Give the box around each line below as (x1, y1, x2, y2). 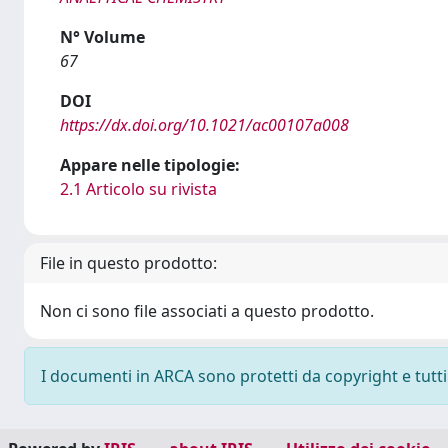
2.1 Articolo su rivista (60, 178, 217, 200)
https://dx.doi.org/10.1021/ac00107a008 (60, 114, 349, 136)
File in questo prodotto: (40, 252, 217, 274)
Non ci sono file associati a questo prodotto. (40, 300, 374, 322)
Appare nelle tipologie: (60, 154, 240, 176)
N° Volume (60, 26, 145, 48)
